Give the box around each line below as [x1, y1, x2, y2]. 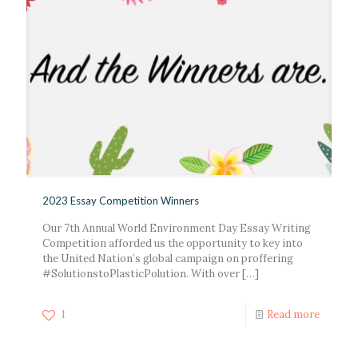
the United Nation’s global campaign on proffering [42, 251, 293, 265]
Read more [267, 307, 320, 321]
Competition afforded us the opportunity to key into [42, 236, 303, 250]
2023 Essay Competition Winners [42, 193, 199, 207]
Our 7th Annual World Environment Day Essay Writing [42, 221, 311, 235]
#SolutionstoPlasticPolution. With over [42, 266, 240, 280]
